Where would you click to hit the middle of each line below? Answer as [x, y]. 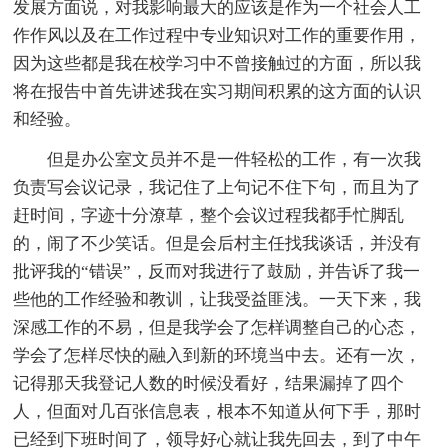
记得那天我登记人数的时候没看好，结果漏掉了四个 [209, 383]
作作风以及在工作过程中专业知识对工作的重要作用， [217, 35]
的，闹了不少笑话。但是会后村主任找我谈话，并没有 [217, 243]
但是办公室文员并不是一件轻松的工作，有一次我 [217, 159]
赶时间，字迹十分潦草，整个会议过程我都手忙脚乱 [209, 215]
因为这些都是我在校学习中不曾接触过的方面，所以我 [217, 63]
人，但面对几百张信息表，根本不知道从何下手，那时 [217, 411]
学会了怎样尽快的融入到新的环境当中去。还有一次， [217, 355]
